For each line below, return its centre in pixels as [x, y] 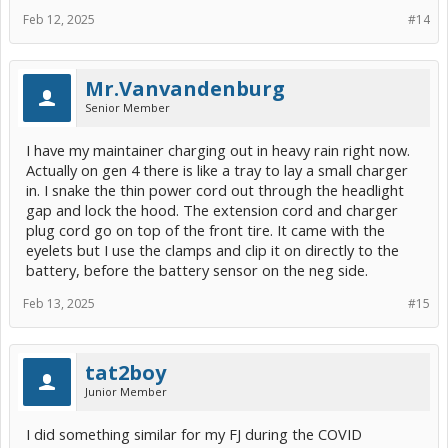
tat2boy [125, 373]
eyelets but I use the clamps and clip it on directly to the [212, 250]
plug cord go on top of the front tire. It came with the [205, 230]
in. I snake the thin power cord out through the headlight [215, 190]
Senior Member [127, 108]
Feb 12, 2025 [59, 20]
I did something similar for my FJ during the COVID [194, 434]
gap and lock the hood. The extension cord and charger [212, 210]
